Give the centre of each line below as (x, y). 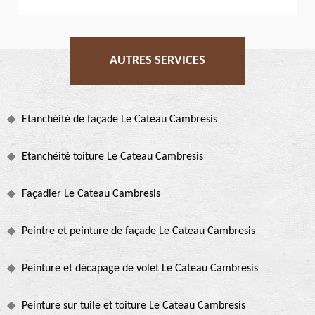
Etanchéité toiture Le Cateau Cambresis (112, 156)
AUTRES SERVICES (157, 60)
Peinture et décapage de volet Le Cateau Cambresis (140, 268)
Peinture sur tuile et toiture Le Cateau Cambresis (134, 306)
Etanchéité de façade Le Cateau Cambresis (120, 119)
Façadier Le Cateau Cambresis (91, 194)
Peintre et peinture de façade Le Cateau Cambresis (139, 231)
